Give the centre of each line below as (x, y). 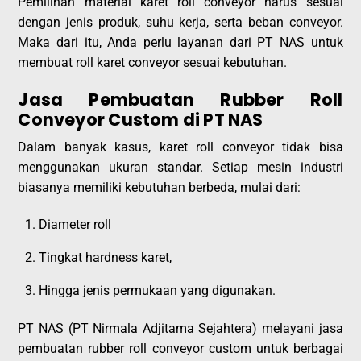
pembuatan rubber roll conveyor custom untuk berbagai (180, 349)
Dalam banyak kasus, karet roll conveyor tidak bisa (180, 147)
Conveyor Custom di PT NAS (141, 119)
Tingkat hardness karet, (105, 258)
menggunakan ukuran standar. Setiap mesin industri (180, 168)
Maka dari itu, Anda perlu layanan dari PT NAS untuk (180, 43)
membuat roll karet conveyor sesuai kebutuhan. (153, 63)
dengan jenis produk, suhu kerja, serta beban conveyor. (180, 23)
